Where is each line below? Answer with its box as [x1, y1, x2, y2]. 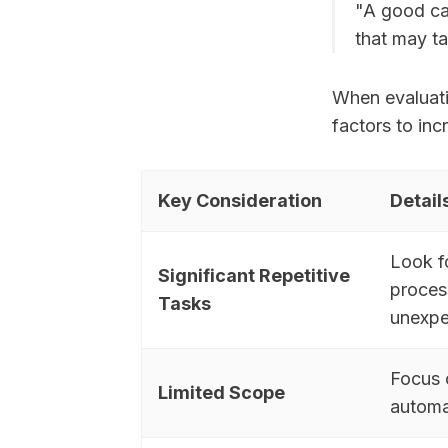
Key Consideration [158, 189, 322, 211]
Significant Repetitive [158, 264, 350, 286]
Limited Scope [158, 381, 285, 403]
